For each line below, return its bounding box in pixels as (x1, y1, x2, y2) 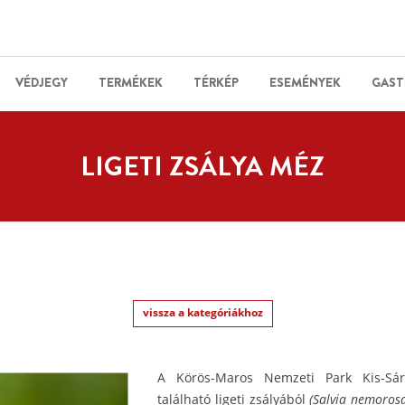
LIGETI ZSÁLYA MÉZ (80, 147, 325, 185)
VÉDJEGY (15, 73, 68, 91)
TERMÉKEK (99, 73, 163, 91)
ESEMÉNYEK (269, 73, 341, 91)
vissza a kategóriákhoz (142, 305, 263, 320)
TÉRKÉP (193, 73, 239, 91)
